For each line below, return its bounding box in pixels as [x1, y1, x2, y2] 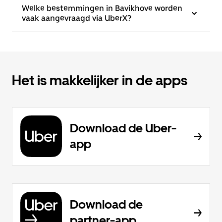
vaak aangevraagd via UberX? [22, 13, 131, 23]
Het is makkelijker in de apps [12, 72, 187, 89]
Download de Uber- [70, 121, 176, 135]
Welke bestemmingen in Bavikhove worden [22, 3, 182, 13]
